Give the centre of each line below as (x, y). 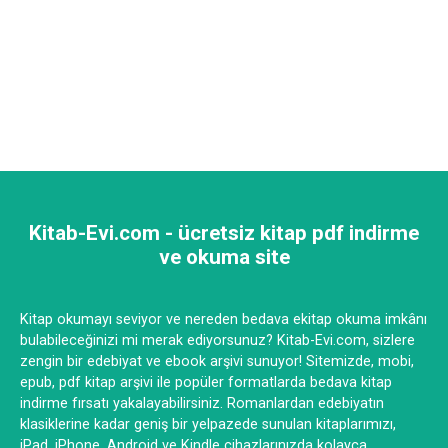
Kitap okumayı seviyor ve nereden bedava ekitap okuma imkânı (223, 320)
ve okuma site (224, 257)
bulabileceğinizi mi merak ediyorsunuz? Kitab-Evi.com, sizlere (217, 341)
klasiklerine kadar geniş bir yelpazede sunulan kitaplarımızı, (208, 425)
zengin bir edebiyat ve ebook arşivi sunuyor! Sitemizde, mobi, (217, 362)
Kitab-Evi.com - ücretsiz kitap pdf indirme (224, 233)
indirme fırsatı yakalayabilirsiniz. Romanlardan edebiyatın (202, 404)
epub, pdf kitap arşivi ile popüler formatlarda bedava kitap (206, 383)
